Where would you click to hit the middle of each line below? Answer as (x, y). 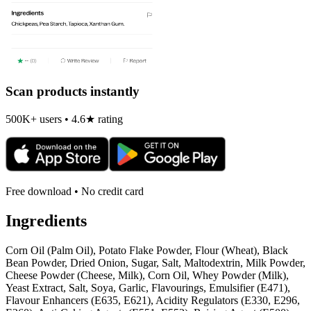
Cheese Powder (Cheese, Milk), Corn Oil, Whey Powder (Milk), (147, 275)
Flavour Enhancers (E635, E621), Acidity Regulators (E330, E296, (153, 300)
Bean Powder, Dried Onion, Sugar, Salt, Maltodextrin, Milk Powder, (155, 262)
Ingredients (46, 220)
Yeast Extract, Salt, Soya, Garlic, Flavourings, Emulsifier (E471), (148, 287)
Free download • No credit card (75, 191)
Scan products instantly (73, 92)
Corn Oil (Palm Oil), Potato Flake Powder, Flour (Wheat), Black (147, 250)
